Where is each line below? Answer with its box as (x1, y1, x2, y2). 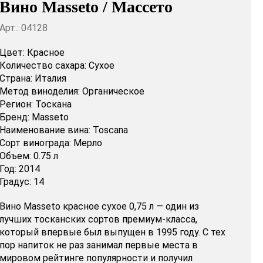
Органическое (82, 86, 144, 97)
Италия (34, 73, 66, 85)
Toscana (92, 124, 128, 136)
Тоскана (35, 99, 72, 110)
